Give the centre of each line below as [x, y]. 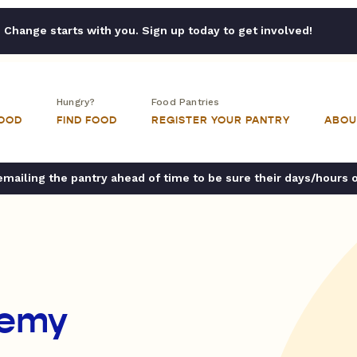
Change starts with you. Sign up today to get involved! [158, 30]
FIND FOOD [87, 120]
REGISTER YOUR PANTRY [221, 120]
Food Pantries [186, 102]
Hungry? [76, 102]
